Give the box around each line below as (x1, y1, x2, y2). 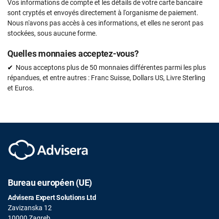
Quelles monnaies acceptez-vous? (7, 48, 139, 59)
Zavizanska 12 (8, 203, 52, 212)
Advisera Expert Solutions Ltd (8, 193, 96, 201)
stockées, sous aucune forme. (7, 29, 97, 37)
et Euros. (7, 84, 34, 92)
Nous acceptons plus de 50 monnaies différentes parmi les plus (16, 63, 206, 71)
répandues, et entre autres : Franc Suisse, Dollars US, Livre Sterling (7, 73, 205, 82)
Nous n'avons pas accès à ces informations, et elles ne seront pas (7, 19, 203, 27)
